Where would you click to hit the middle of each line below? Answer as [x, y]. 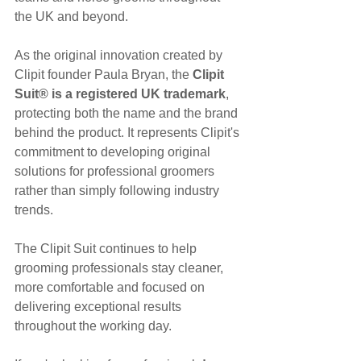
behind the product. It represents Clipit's [129, 132]
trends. [34, 210]
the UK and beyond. [71, 16]
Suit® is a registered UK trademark [120, 93]
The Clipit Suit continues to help [107, 248]
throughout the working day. [93, 326]
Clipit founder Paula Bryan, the [104, 74]
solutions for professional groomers [116, 171]
